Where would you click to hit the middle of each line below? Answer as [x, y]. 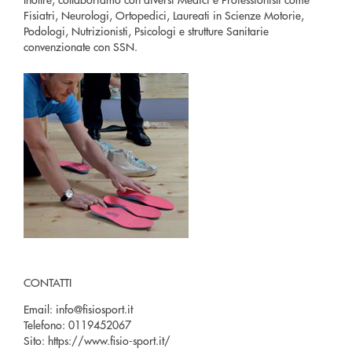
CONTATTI [48, 282]
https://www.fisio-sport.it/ [109, 340]
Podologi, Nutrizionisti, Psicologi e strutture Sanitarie [146, 31]
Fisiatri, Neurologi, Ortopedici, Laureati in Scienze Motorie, [164, 15]
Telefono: [44, 324]
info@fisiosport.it [94, 309]
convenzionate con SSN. [81, 46]
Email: [38, 309]
